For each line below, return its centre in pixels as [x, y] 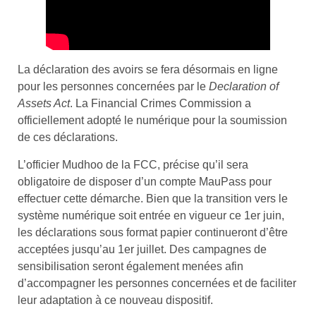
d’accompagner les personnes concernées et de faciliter [157, 283]
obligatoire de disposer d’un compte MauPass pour [145, 181]
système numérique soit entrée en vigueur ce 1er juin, [151, 215]
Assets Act [44, 104]
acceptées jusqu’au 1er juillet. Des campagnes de [142, 249]
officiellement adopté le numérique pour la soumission [152, 121]
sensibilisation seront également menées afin [130, 266]
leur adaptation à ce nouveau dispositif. [115, 300]
